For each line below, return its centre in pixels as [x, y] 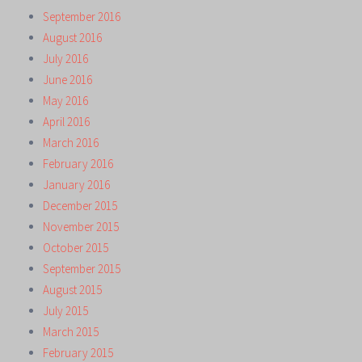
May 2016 [65, 100]
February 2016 [78, 163]
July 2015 [65, 310]
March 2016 [71, 142]
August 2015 [72, 289]
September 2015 [82, 268]
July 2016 [65, 58]
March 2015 [71, 331]
